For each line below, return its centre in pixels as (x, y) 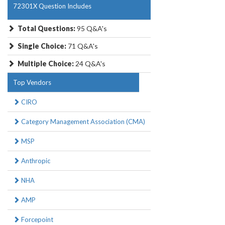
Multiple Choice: (46, 64)
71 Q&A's (82, 46)
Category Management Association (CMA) (82, 122)
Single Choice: (42, 46)
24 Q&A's (90, 64)
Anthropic (35, 161)
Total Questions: (47, 29)
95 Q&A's (92, 29)
